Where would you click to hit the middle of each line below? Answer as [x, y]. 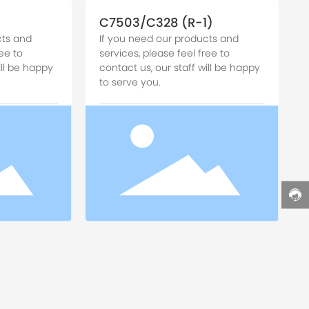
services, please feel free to [164, 53]
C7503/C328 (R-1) [156, 22]
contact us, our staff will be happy [179, 67]
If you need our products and [169, 38]
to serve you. [130, 82]
